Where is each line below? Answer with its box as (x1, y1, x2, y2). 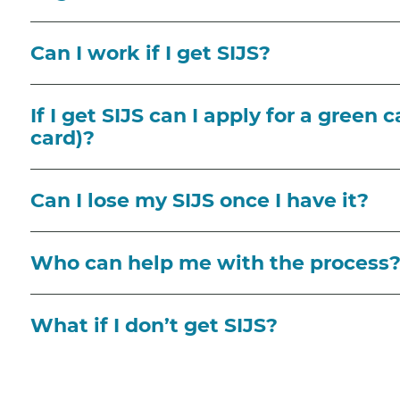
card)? (30, 125, 95, 150)
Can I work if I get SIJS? (30, 40, 271, 65)
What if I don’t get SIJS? (30, 312, 278, 337)
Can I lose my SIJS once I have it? (30, 187, 369, 212)
